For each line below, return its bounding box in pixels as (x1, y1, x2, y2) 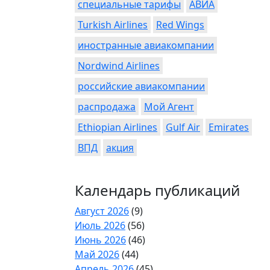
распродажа (78, 100, 136, 113)
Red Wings (156, 18, 204, 31)
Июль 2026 (75, 219, 125, 232)
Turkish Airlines (78, 18, 148, 31)
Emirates (209, 121, 249, 134)
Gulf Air (166, 121, 200, 134)
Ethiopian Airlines (78, 121, 157, 134)
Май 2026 (75, 248, 119, 261)
